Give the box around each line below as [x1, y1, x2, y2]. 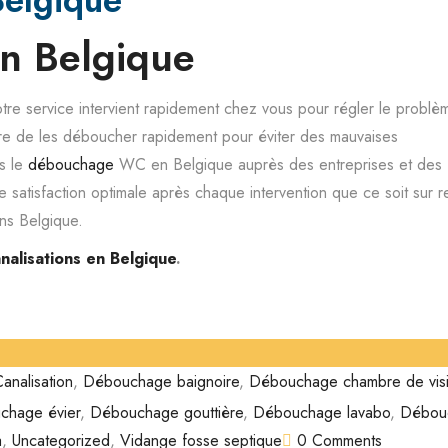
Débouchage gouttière [90, 401, 243, 424]
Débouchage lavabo [253, 401, 390, 424]
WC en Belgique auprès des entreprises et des [114, 153, 442, 176]
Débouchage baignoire [83, 369, 239, 393]
